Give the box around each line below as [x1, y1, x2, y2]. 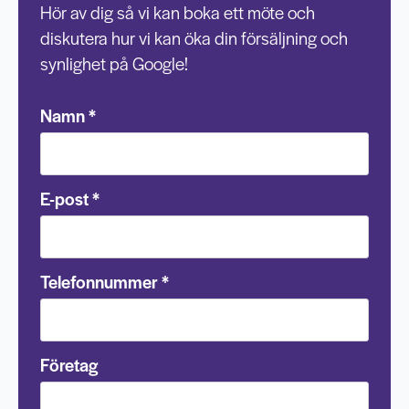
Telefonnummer [40, 269, 158, 294]
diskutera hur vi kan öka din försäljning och [40, 26, 348, 50]
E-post [40, 186, 89, 211]
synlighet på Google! [40, 51, 188, 76]
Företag [40, 352, 98, 377]
